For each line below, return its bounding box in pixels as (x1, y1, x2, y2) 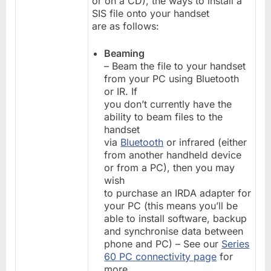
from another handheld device (104, 148, 242, 161)
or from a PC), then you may (104, 161, 235, 174)
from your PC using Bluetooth (104, 72, 240, 85)
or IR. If (104, 85, 138, 97)
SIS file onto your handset (92, 7, 210, 19)
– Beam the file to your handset (104, 59, 246, 72)
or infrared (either (163, 135, 247, 148)
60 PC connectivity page (104, 250, 217, 263)
